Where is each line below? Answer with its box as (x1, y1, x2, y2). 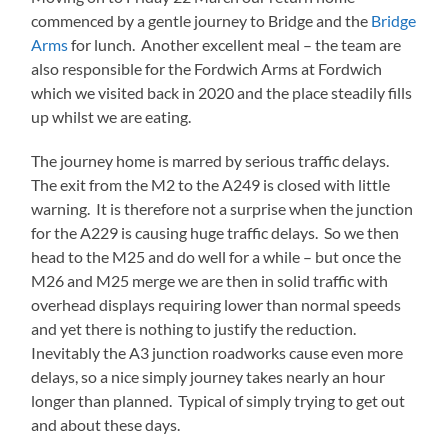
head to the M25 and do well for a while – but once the (31, 246, 402, 266)
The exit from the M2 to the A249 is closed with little (31, 174, 391, 194)
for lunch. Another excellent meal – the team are (68, 34, 402, 54)
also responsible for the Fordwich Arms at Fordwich (31, 58, 383, 78)
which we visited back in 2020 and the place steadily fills (31, 82, 413, 102)
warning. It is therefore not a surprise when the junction (31, 198, 414, 218)
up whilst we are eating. (31, 106, 192, 126)
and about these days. (31, 414, 181, 434)
